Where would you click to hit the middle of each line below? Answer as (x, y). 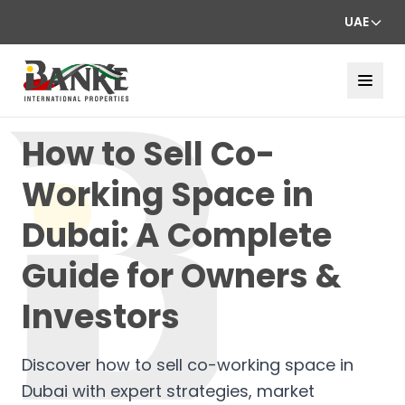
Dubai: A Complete (177, 235)
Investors (101, 316)
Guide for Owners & (182, 276)
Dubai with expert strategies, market (168, 391)
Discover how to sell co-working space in (188, 364)
